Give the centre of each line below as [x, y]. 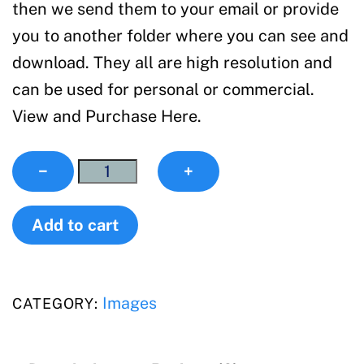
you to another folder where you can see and [180, 36]
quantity [109, 190]
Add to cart [75, 225]
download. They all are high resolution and [172, 63]
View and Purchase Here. [107, 116]
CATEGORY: [57, 303]
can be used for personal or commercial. [163, 89]
